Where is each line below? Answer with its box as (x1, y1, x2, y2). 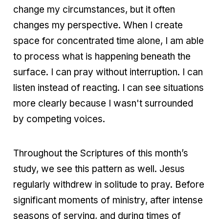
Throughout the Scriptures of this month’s (13, 147, 188, 159)
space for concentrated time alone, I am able (13, 35, 204, 46)
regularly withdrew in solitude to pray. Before (13, 178, 204, 190)
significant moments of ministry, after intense (13, 194, 203, 206)
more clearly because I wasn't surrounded (13, 97, 193, 109)
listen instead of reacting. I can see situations (13, 82, 204, 93)
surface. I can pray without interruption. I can (13, 66, 203, 78)
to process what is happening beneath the (13, 50, 191, 62)
